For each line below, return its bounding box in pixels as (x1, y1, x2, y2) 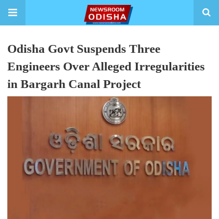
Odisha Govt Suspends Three (7, 42, 160, 55)
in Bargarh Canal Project (7, 77, 141, 90)
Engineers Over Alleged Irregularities (7, 60, 205, 73)
